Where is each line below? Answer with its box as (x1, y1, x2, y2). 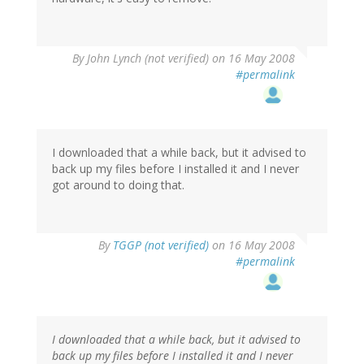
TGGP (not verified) (113, 237, 209, 253)
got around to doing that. (52, 177, 184, 193)
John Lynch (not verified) (87, 50, 209, 67)
